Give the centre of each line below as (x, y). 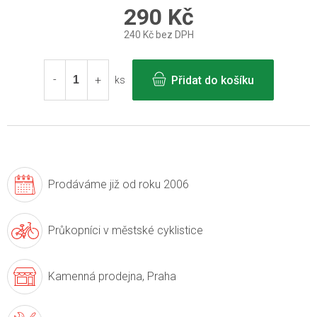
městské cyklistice (156, 231)
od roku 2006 (154, 185)
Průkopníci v (79, 231)
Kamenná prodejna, (96, 277)
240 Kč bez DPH (158, 35)
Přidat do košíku (212, 81)
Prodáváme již (84, 185)
